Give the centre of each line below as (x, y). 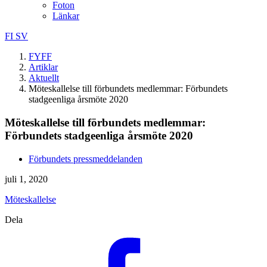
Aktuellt (44, 78)
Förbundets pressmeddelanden (86, 159)
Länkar (66, 16)
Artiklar (43, 67)
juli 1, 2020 (26, 179)
